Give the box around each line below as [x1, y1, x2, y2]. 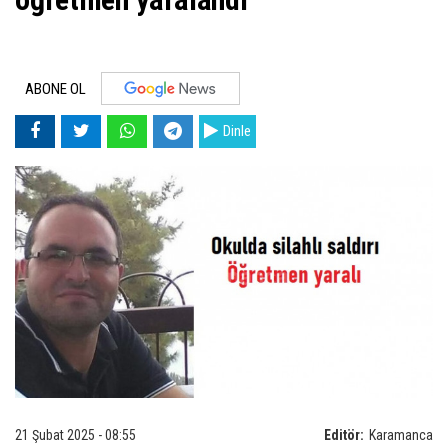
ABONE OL [25, 80, 86, 99]
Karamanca [369, 426, 433, 443]
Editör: [324, 426, 364, 443]
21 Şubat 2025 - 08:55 [15, 426, 136, 443]
